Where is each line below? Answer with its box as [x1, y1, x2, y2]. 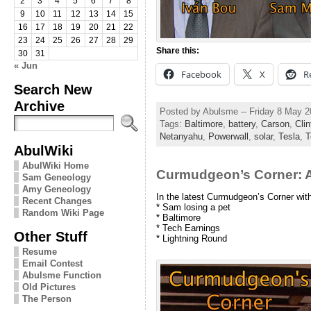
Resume [22, 246, 57, 257]
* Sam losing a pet [155, 201, 230, 212]
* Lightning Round [155, 233, 227, 244]
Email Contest [22, 258, 83, 269]
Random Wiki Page [22, 207, 104, 218]
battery [228, 119, 255, 130]
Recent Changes [22, 195, 92, 206]
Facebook [180, 68, 221, 81]
